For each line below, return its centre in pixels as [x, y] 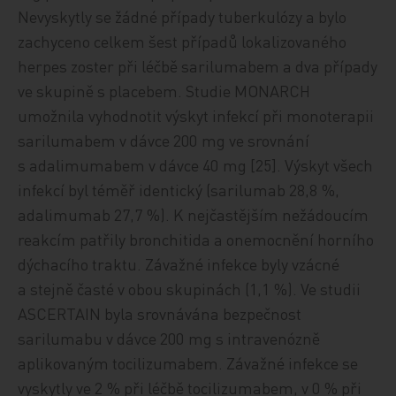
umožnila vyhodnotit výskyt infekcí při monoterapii [196, 115]
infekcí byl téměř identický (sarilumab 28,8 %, [179, 190]
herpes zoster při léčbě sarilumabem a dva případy [198, 66]
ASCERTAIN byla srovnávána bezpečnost [160, 313]
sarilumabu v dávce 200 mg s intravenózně [169, 338]
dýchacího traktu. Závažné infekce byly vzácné [179, 264]
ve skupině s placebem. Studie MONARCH [164, 91]
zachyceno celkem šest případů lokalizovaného [183, 41]
